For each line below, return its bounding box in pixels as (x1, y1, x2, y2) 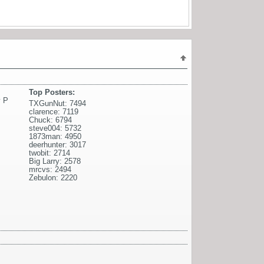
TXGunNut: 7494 (29, 98, 86, 108)
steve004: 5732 (29, 123, 81, 133)
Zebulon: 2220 (29, 173, 77, 182)
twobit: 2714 (29, 148, 70, 157)
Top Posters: (29, 87, 75, 97)
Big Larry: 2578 (29, 156, 81, 166)
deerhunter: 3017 (29, 140, 86, 149)
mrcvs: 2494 (29, 164, 71, 174)
